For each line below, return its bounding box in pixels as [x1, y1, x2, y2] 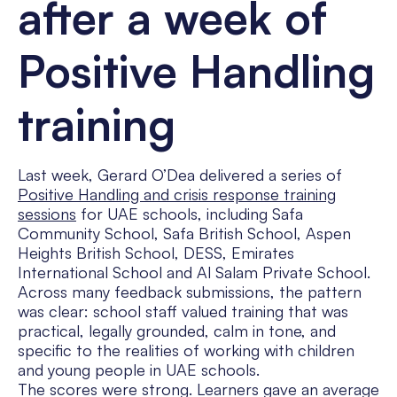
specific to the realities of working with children [18, 340, 354, 361]
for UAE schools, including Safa [76, 204, 303, 224]
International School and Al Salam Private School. [18, 262, 370, 283]
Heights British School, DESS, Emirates [18, 243, 294, 263]
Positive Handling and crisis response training [18, 184, 336, 205]
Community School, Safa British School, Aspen [18, 223, 351, 244]
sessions [18, 204, 76, 224]
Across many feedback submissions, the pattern [18, 282, 362, 302]
